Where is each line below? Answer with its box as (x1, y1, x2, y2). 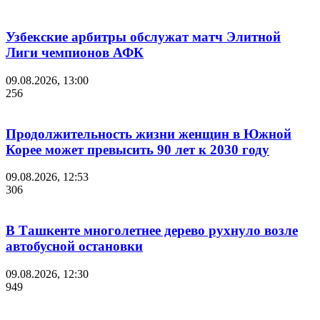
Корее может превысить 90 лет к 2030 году (6, 141, 269, 157)
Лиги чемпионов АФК (6, 45, 144, 61)
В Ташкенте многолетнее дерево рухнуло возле (6, 223, 298, 239)
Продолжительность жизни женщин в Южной (6, 126, 291, 141)
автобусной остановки (6, 239, 143, 254)
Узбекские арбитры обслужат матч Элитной (6, 29, 281, 45)
